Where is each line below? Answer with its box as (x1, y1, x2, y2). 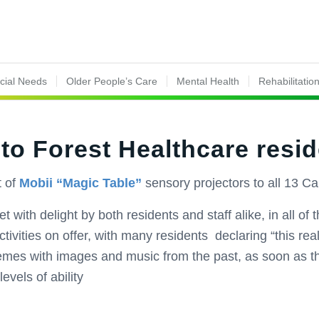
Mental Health (177, 75, 240, 87)
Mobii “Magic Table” (16, 176, 142, 191)
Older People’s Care (66, 75, 158, 87)
